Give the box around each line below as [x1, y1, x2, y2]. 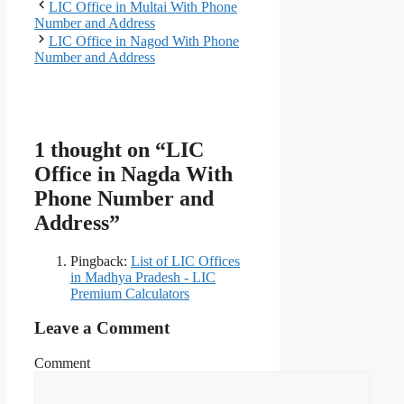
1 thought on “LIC [34, 137, 204, 161]
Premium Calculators [70, 285, 189, 301]
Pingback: [70, 252, 131, 269]
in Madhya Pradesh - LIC [70, 269, 216, 285]
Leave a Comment [34, 318, 170, 338]
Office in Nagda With [34, 161, 233, 186]
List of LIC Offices [131, 252, 240, 269]
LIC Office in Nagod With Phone [49, 32, 239, 49]
